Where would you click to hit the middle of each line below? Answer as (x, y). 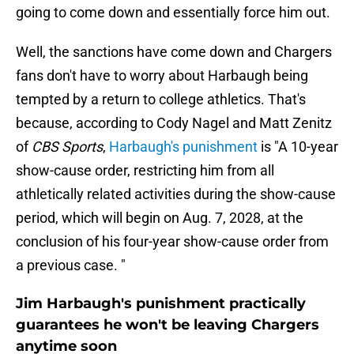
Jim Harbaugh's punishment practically (161, 304)
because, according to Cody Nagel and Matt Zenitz (174, 123)
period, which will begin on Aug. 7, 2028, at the (160, 218)
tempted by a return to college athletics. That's (161, 100)
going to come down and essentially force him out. (173, 13)
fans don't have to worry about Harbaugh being (162, 76)
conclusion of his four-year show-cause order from (172, 242)
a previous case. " (71, 265)
